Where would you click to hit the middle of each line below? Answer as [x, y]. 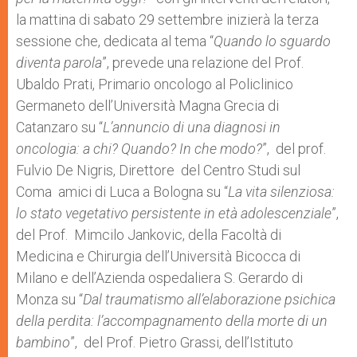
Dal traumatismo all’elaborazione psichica [209, 299]
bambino [43, 342]
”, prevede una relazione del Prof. [203, 63]
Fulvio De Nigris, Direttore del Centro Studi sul [158, 170]
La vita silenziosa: [281, 192]
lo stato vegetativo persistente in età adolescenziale [174, 213]
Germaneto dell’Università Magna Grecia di [147, 106]
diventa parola [59, 63]
